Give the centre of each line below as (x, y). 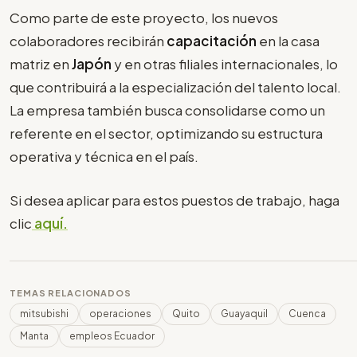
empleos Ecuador (112, 335)
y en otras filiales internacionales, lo (226, 64)
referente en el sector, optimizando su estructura (166, 133)
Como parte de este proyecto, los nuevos (144, 18)
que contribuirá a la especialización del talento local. (175, 87)
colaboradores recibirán (88, 41)
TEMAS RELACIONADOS (71, 292)
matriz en (41, 64)
